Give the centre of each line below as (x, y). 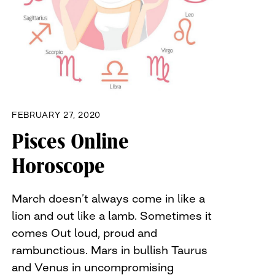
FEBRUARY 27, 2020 (56, 114)
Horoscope (58, 166)
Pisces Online (70, 141)
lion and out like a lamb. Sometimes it (112, 215)
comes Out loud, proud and (84, 232)
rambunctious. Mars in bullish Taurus (110, 250)
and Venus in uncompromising (93, 267)
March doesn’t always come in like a (108, 198)
